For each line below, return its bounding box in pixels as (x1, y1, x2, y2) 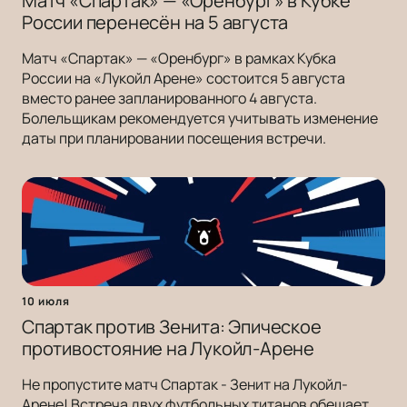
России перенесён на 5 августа (22, 10, 289, 35)
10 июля (22, 293, 70, 310)
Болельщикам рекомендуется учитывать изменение (22, 108, 378, 129)
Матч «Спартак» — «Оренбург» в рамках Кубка (22, 48, 336, 69)
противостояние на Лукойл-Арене (22, 336, 314, 362)
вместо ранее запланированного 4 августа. (22, 88, 317, 109)
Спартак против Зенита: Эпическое (22, 314, 322, 340)
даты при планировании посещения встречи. (22, 128, 326, 149)
